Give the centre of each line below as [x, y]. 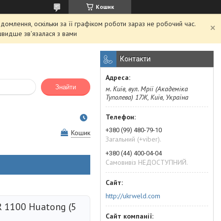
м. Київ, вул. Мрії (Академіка [147, 89]
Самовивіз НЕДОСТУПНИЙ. [147, 162]
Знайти [66, 87]
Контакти [135, 59]
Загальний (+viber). [133, 139]
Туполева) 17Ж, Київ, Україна [147, 97]
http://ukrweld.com [133, 196]
